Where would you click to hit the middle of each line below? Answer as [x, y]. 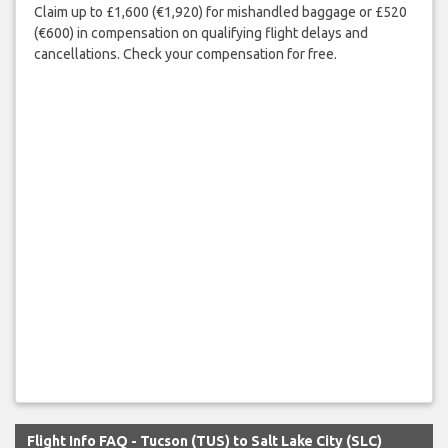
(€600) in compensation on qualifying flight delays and [200, 33]
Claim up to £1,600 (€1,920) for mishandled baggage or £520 [220, 12]
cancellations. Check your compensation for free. [185, 54]
